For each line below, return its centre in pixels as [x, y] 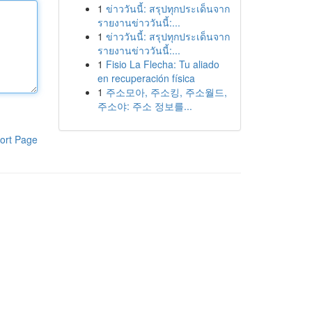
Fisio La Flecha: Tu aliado [162, 64]
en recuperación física [146, 78]
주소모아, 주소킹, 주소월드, [166, 92]
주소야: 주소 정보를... [145, 106]
